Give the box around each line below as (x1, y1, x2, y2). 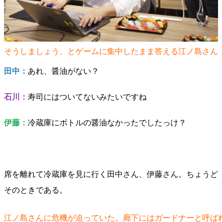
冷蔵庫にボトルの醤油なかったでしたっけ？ (28, 118, 186, 127)
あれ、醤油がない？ (28, 67, 99, 75)
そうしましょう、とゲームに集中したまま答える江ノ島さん (4, 47, 218, 56)
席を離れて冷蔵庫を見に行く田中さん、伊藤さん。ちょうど (4, 170, 218, 178)
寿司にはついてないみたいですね (28, 93, 147, 101)
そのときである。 (4, 186, 67, 194)
